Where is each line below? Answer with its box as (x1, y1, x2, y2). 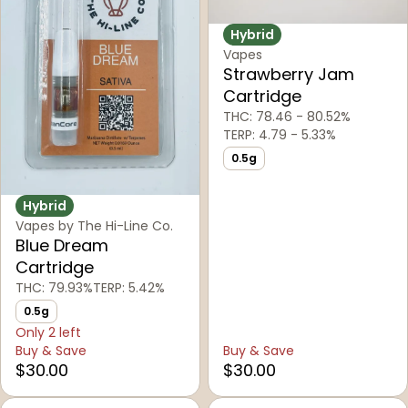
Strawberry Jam (223, 63, 354, 87)
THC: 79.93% (15, 279, 93, 298)
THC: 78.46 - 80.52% (223, 107, 351, 127)
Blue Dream (15, 234, 108, 258)
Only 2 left (15, 323, 81, 342)
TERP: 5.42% (93, 279, 165, 298)
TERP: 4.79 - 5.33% (223, 126, 336, 145)
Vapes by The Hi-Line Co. (15, 217, 173, 236)
